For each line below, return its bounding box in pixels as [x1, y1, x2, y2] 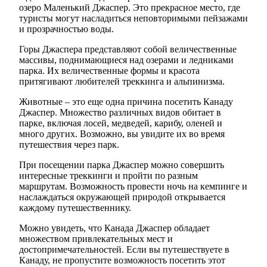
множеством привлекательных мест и [19, 233, 173, 244]
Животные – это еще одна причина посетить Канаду [19, 96, 233, 107]
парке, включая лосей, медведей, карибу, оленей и [19, 117, 222, 128]
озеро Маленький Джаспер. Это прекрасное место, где [19, 2, 240, 13]
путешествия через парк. [19, 139, 119, 150]
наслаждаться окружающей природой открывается [19, 191, 225, 202]
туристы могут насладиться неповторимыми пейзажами [19, 13, 248, 23]
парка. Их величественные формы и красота [19, 65, 200, 76]
